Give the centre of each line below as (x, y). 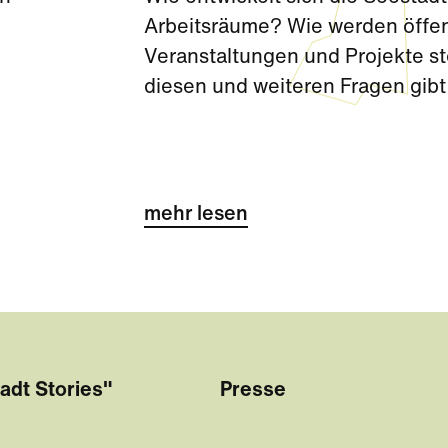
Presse (253, 391)
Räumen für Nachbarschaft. (272, 118)
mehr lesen (196, 215)
